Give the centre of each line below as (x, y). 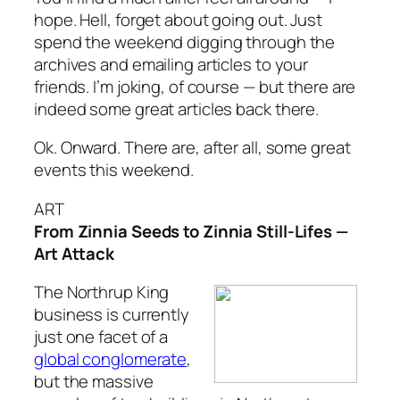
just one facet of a (101, 337)
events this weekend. (114, 170)
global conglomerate (111, 359)
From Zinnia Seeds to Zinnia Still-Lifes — (191, 231)
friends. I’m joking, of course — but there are (195, 86)
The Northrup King (102, 292)
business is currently (112, 315)
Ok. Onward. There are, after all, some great (192, 148)
